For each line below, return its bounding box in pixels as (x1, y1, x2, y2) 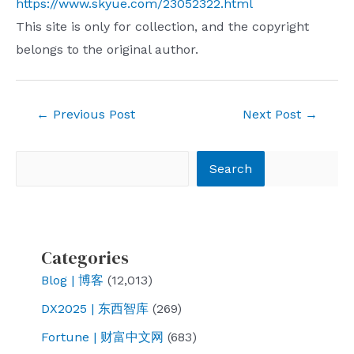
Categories (41, 245, 129, 269)
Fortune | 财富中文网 (41, 329, 164, 345)
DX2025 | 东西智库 (41, 300, 149, 316)
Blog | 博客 (41, 272, 104, 288)
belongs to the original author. (16, 41, 198, 57)
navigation (15, 125, 77, 141)
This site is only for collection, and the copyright (16, 18, 309, 34)
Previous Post (49, 106, 135, 122)
